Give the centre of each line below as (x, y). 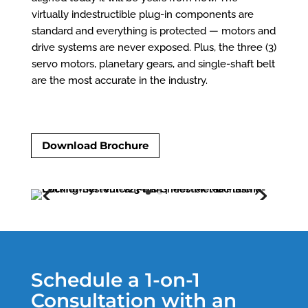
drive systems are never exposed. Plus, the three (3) (154, 47)
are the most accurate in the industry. (119, 80)
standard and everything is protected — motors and (153, 31)
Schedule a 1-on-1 (115, 280)
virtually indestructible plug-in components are (142, 14)
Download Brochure (95, 146)
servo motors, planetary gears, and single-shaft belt (153, 64)
